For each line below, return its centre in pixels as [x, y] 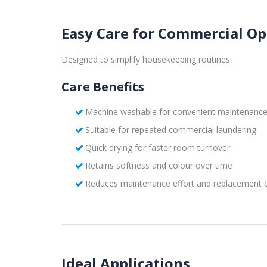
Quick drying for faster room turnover [157, 147]
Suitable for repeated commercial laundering [170, 129]
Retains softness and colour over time [159, 165]
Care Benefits [103, 86]
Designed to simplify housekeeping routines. [147, 59]
